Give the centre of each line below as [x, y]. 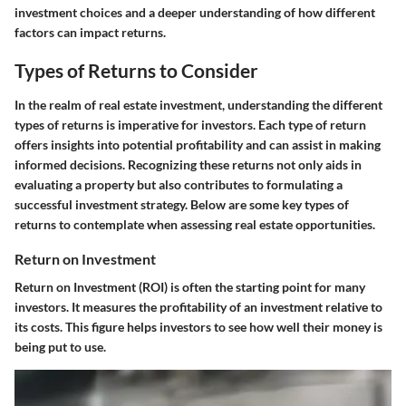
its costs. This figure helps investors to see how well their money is [198, 327]
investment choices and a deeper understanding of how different [195, 13]
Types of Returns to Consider [136, 71]
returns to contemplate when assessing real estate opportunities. [195, 224]
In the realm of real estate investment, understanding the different [198, 104]
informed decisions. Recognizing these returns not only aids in [188, 164]
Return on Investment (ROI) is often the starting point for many [190, 287]
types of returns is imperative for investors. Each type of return [190, 124]
